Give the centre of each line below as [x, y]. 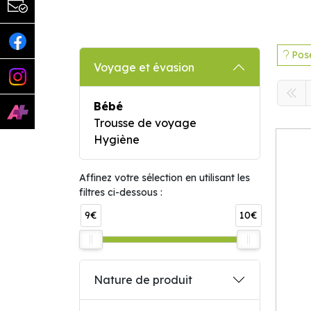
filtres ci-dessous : [121, 192]
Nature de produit [143, 280]
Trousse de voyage [145, 123]
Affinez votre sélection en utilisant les [165, 178]
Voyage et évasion [144, 67]
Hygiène [117, 140]
